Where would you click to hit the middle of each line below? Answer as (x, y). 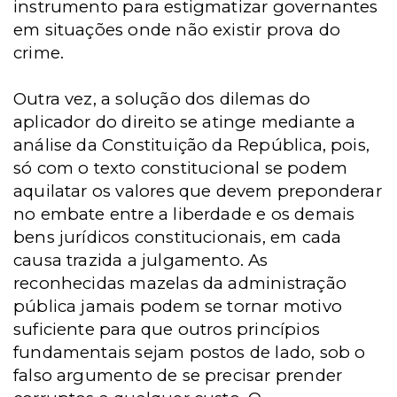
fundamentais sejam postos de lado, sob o (190, 352)
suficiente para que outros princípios (167, 329)
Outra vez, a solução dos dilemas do (162, 99)
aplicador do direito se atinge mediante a (185, 122)
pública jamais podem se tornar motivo (178, 306)
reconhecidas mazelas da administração (180, 283)
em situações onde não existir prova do (177, 30)
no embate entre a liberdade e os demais (184, 214)
